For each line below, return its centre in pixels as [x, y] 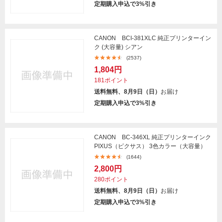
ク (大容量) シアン [118, 47]
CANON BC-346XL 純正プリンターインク [153, 137]
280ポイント [111, 179]
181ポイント [111, 80]
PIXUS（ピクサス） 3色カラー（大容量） [150, 146]
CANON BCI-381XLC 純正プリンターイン [153, 38]
